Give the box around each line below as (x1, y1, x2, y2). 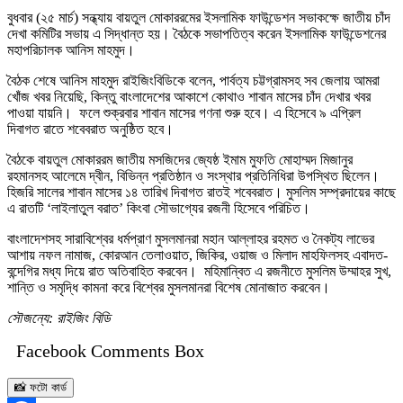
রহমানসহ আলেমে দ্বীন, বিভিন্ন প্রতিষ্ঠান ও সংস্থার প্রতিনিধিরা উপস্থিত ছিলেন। (7, 167, 380, 184)
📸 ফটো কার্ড (14, 380, 67, 394)
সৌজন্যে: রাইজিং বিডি (7, 309, 111, 326)
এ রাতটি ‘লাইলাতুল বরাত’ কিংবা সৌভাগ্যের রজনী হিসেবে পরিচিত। (7, 200, 310, 216)
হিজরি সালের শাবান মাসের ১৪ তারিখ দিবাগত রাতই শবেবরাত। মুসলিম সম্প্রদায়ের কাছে (7, 184, 396, 200)
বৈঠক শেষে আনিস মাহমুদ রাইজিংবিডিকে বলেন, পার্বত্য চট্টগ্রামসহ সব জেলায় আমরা (7, 72, 380, 88)
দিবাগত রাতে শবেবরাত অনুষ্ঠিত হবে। (7, 121, 174, 137)
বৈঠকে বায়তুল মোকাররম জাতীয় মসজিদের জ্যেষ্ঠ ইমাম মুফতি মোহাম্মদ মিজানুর (7, 151, 353, 167)
